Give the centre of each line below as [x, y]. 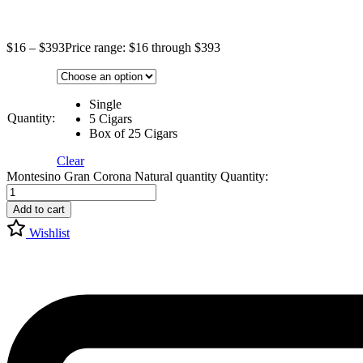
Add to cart [39, 210]
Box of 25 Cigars [133, 134]
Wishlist [49, 233]
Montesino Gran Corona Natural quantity [112, 177]
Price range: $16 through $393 [143, 48]
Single [105, 105]
